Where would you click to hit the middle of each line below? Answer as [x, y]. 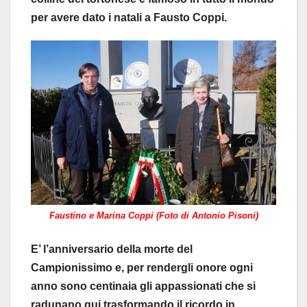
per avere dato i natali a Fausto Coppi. [129, 18]
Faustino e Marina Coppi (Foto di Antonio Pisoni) [153, 215]
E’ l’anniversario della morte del [112, 249]
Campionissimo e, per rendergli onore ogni [142, 268]
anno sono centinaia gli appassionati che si [143, 286]
